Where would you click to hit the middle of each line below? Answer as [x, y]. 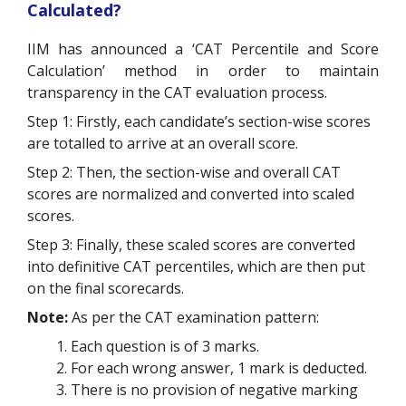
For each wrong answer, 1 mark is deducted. [221, 367]
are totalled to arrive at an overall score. [164, 143]
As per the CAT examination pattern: [193, 317]
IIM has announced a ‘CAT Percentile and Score [203, 48]
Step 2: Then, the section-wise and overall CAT [184, 172]
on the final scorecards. [107, 288]
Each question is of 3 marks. [165, 346]
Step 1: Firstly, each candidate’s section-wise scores [199, 121]
